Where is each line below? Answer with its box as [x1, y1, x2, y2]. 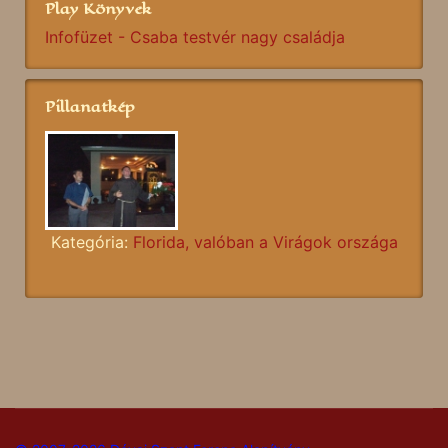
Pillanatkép [45, 94, 135, 118]
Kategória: [50, 231, 133, 252]
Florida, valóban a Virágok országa [132, 231, 398, 252]
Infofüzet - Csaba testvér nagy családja [45, 26, 345, 47]
